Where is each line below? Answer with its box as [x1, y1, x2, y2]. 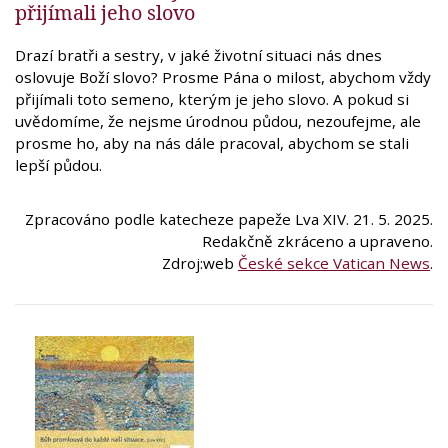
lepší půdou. [15, 154, 102, 175]
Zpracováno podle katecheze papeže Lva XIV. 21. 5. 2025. [25, 208, 433, 229]
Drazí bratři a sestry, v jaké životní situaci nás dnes [15, 44, 382, 65]
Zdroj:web [162, 252, 238, 273]
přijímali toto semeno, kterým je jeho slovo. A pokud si [15, 88, 409, 109]
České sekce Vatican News [238, 252, 430, 273]
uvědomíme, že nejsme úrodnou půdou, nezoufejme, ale [15, 110, 421, 131]
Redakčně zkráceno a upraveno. [202, 230, 433, 251]
